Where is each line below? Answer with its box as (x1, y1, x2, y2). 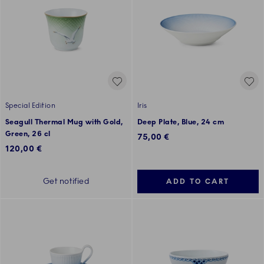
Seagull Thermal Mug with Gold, (5, 118, 123, 127)
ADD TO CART (166, 177, 230, 186)
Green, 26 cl (5, 130, 51, 138)
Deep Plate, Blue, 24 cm (137, 118, 225, 127)
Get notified (42, 176, 90, 187)
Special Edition (5, 101, 56, 110)
